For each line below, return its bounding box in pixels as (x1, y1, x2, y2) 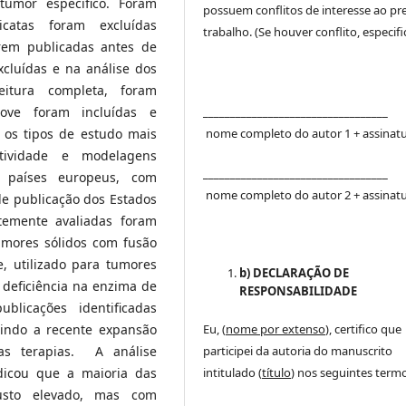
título (262, 363, 292, 381)
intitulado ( (203, 363, 263, 381)
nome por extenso (226, 320, 326, 337)
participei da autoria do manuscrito (203, 342, 393, 359)
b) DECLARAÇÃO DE (239, 264, 350, 281)
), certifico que (325, 320, 402, 337)
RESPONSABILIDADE (239, 282, 358, 299)
